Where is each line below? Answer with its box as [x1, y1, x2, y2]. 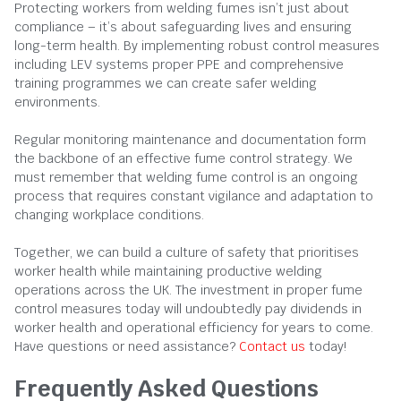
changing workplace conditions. [14, 206, 204, 223]
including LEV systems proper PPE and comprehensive [14, 55, 344, 73]
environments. [14, 93, 100, 110]
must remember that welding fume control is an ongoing [14, 168, 358, 185]
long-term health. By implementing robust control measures [14, 37, 380, 54]
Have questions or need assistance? [14, 337, 239, 354]
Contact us [239, 337, 305, 354]
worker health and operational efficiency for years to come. [14, 319, 373, 336]
